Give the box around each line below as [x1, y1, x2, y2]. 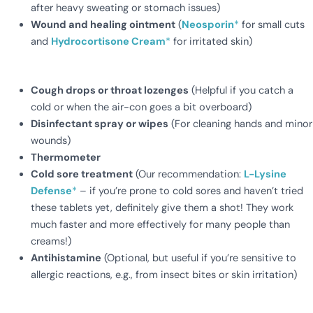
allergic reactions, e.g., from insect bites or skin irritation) [30, 268, 297, 282]
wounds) [30, 133, 71, 147]
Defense [30, 184, 72, 198]
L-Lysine [243, 167, 286, 181]
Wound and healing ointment [30, 18, 175, 32]
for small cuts [238, 18, 305, 32]
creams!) [30, 234, 71, 248]
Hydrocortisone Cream [50, 35, 166, 49]
